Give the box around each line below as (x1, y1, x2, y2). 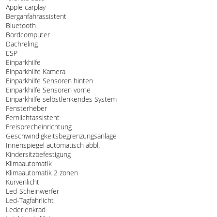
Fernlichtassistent (4, 112, 60, 122)
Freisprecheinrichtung (4, 122, 72, 131)
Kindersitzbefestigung (4, 149, 71, 159)
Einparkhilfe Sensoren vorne (4, 85, 91, 94)
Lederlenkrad (4, 204, 46, 214)
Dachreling (4, 39, 38, 48)
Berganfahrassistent (4, 11, 66, 21)
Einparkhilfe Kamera (4, 66, 65, 76)
